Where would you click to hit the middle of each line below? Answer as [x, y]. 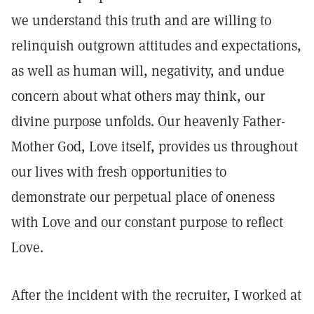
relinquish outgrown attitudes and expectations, [156, 46]
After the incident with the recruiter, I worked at [156, 295]
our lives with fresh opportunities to [119, 172]
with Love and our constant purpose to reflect [147, 222]
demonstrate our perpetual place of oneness [143, 197]
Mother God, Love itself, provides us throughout [155, 146]
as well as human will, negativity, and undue [148, 71]
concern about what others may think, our [138, 96]
